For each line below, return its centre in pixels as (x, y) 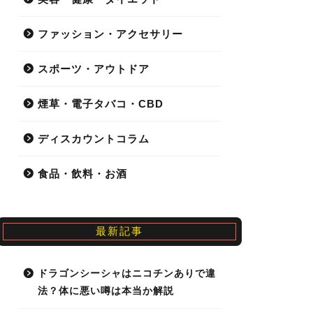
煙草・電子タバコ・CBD (100, 104)
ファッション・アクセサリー (110, 34)
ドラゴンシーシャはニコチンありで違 (126, 274)
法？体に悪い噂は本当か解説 (105, 291)
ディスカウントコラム (93, 139)
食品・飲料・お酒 (82, 174)
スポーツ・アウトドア (93, 69)
